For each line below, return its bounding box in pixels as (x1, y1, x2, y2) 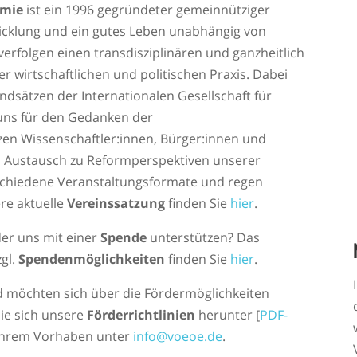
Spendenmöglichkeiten (18, 250, 166, 269)
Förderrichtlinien (87, 306, 196, 324)
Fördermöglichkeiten (144, 284, 270, 303)
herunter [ (195, 306, 261, 324)
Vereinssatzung (67, 194, 166, 213)
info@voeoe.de (133, 328, 223, 346)
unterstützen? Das (147, 229, 261, 247)
